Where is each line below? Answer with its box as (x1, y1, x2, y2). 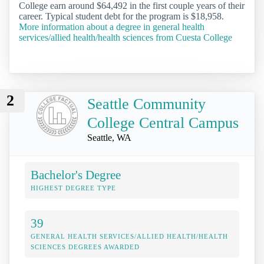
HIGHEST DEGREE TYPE (31, 184, 116, 192)
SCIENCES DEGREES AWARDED (31, 243, 140, 251)
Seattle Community (87, 95, 206, 113)
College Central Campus (87, 114, 239, 132)
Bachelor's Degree (31, 168, 121, 182)
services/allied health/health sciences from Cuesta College (19, 32, 232, 42)
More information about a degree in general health (19, 21, 204, 32)
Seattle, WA (87, 133, 131, 143)
